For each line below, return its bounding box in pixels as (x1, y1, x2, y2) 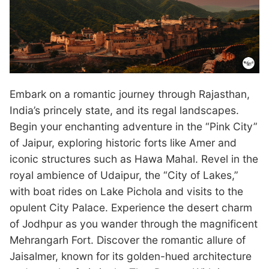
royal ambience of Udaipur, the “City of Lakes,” (10, 168, 238, 181)
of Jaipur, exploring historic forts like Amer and (10, 136, 237, 149)
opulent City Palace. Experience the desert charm (10, 201, 252, 214)
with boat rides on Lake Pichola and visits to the (10, 184, 243, 198)
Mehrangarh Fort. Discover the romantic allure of (10, 233, 246, 246)
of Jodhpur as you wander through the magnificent (10, 217, 258, 230)
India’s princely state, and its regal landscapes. (10, 103, 239, 116)
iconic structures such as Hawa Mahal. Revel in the (10, 152, 258, 165)
